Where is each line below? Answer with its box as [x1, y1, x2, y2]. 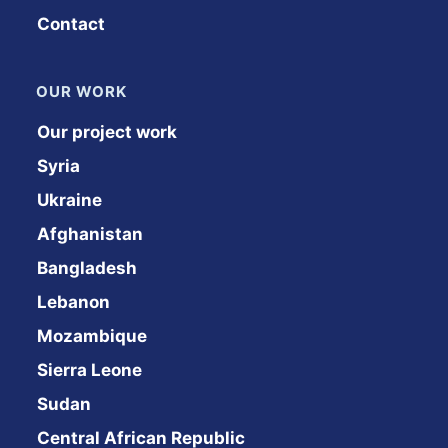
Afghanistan [37, 224, 143, 244]
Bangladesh [37, 258, 137, 278]
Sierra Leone [37, 360, 142, 380]
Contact [37, 14, 105, 34]
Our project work [37, 122, 177, 142]
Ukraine [37, 190, 102, 210]
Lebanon [37, 292, 110, 312]
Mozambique [37, 326, 147, 346]
